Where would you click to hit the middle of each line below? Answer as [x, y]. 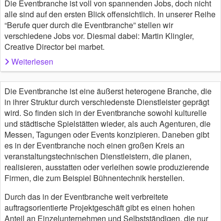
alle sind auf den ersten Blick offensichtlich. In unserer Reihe [110, 14]
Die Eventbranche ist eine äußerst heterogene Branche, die [108, 91]
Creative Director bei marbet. [55, 46]
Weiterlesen [32, 61]
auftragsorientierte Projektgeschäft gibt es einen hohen [100, 207]
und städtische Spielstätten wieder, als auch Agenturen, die [108, 123]
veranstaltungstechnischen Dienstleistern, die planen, [98, 156]
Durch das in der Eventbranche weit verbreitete [86, 196]
